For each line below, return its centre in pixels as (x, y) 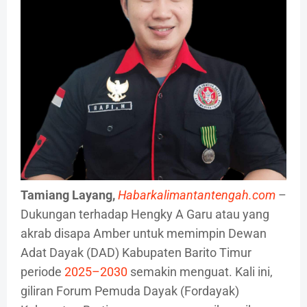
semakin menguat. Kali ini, (200, 272)
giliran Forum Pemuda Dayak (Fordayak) (130, 291)
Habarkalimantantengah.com (197, 195)
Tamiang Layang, (68, 195)
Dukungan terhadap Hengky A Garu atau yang (145, 214)
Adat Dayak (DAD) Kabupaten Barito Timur (136, 253)
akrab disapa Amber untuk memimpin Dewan (144, 234)
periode (42, 272)
